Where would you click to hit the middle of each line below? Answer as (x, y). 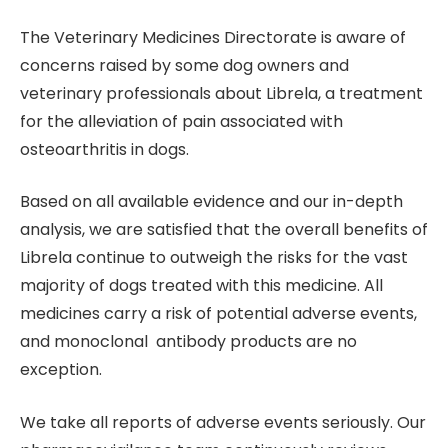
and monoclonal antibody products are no (188, 342)
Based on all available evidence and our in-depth (211, 202)
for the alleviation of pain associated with (181, 121)
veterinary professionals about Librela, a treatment (221, 93)
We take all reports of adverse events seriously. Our (223, 422)
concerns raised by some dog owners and (184, 65)
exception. (61, 370)
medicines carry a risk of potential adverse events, (218, 314)
